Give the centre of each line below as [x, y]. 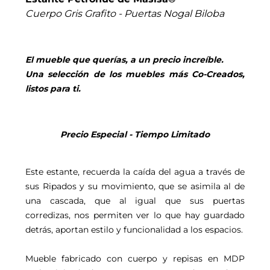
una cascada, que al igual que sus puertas [135, 201]
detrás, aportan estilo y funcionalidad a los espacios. [134, 230]
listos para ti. [53, 89]
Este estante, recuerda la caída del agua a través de [135, 172]
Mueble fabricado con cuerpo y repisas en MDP [135, 259]
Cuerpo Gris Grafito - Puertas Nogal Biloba [125, 14]
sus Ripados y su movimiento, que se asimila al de [135, 186]
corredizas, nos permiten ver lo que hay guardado [135, 215]
